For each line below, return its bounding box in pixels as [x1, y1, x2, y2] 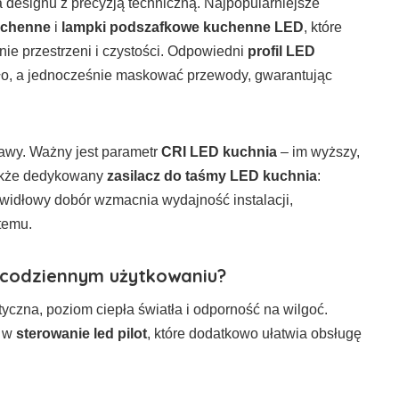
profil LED [248, 43, 315, 59]
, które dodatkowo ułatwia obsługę [147, 325, 362, 341]
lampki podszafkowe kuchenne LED [61, 19, 304, 35]
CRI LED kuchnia [161, 143, 277, 159]
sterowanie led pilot [16, 325, 147, 341]
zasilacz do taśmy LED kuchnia [107, 167, 317, 183]
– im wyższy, [277, 143, 360, 159]
